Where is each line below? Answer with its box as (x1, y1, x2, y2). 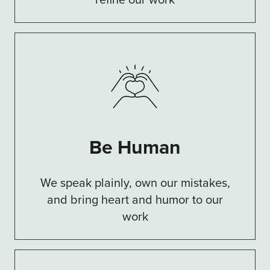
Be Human (89, 133, 181, 161)
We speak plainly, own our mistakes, (40, 174, 230, 191)
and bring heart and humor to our (47, 190, 223, 208)
